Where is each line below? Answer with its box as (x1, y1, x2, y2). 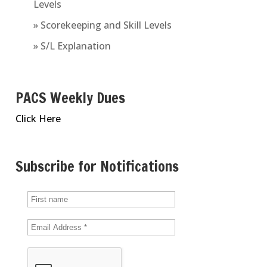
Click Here (15, 112, 61, 126)
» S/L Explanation (33, 39, 111, 52)
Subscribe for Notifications (15, 156, 179, 176)
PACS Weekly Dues (15, 88, 125, 108)
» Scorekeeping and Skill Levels (33, 18, 172, 32)
